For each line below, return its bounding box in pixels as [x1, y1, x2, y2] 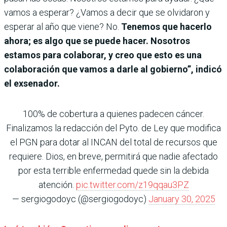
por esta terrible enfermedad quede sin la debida [18, 165, 209, 176]
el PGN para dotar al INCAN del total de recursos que [10, 136, 217, 147]
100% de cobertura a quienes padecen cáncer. [23, 108, 204, 119]
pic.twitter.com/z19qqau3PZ [75, 179, 189, 190]
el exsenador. [4, 78, 60, 89]
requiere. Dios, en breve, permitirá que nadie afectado [9, 150, 218, 162]
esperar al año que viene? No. [4, 21, 121, 32]
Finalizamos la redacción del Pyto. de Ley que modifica [6, 122, 221, 133]
